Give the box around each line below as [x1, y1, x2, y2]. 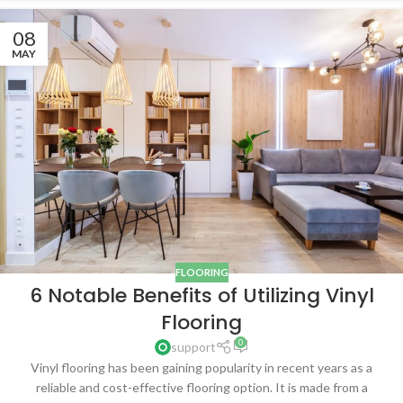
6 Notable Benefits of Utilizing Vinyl [29, 282, 374, 310]
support [170, 339, 216, 355]
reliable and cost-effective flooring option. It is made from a [35, 380, 368, 396]
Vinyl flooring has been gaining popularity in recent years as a [31, 360, 372, 376]
